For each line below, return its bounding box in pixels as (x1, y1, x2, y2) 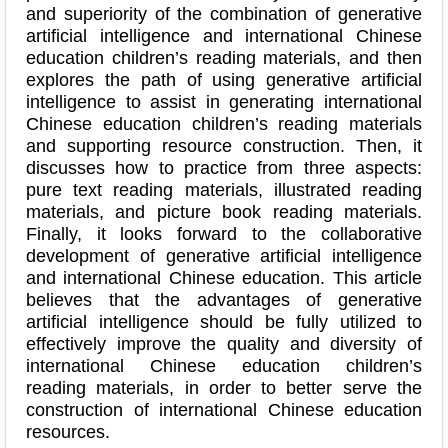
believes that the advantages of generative (26, 289, 422, 310)
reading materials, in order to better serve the (26, 377, 422, 398)
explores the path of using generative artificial (26, 69, 422, 90)
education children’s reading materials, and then (26, 47, 422, 68)
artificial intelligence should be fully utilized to (26, 311, 422, 332)
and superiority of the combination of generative (26, 3, 422, 24)
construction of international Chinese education (26, 399, 422, 420)
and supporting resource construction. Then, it (26, 135, 422, 156)
